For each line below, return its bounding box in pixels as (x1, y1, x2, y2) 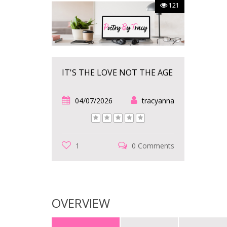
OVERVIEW (52, 194, 110, 211)
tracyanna (142, 95, 175, 105)
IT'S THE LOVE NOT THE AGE (62, 66, 173, 78)
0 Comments (130, 140, 175, 150)
